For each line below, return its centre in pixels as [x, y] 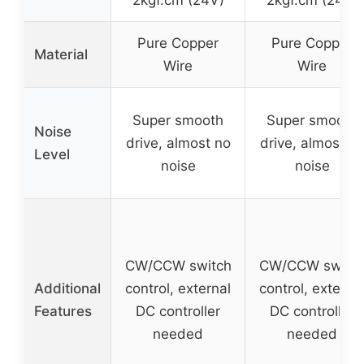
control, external [178, 288]
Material [61, 54]
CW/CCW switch [178, 266]
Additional [67, 288]
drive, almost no [178, 143]
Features [63, 311]
